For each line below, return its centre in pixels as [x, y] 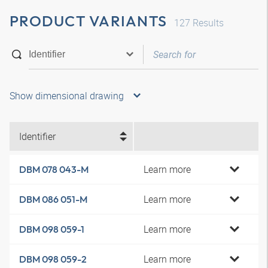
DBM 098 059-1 [52, 229]
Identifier [37, 136]
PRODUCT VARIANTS [88, 21]
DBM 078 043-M [54, 169]
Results [207, 23]
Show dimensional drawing [67, 96]
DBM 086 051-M [53, 199]
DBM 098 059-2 [53, 259]
